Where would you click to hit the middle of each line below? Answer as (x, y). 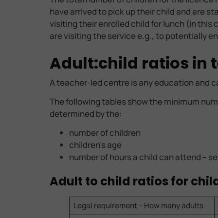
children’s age (95, 145)
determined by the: (86, 113)
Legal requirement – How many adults (138, 206)
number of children (105, 133)
